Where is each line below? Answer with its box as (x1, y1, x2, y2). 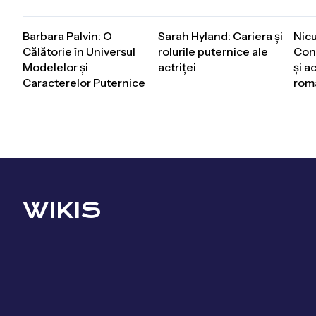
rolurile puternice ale (158, 44, 268, 59)
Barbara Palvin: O (23, 29, 112, 43)
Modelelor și (23, 60, 88, 74)
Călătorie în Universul (23, 44, 135, 59)
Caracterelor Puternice (23, 75, 145, 90)
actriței (158, 60, 196, 74)
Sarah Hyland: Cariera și (158, 29, 283, 43)
